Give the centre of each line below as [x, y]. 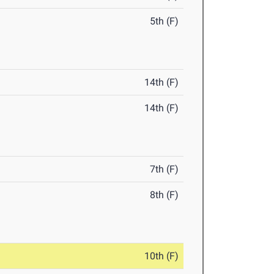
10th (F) [162, 256]
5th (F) [165, 21]
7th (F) [165, 169]
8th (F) [165, 195]
